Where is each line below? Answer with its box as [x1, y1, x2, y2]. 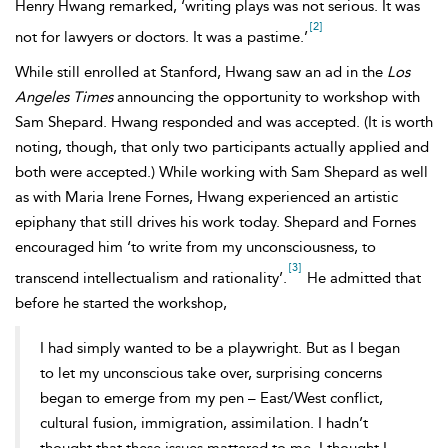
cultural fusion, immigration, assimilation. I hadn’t [40, 414, 368, 432]
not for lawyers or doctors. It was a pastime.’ [15, 28, 308, 46]
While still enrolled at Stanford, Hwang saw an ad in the [15, 63, 387, 81]
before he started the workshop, [15, 294, 227, 312]
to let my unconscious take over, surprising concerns [40, 364, 382, 382]
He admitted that [303, 269, 421, 287]
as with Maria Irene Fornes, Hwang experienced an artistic [15, 188, 398, 206]
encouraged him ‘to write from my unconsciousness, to [15, 238, 376, 256]
